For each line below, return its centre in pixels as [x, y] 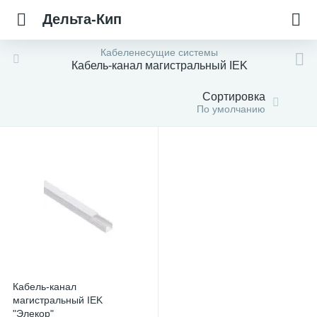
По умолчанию [231, 109]
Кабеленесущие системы [159, 52]
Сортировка [234, 97]
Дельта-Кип [82, 19]
